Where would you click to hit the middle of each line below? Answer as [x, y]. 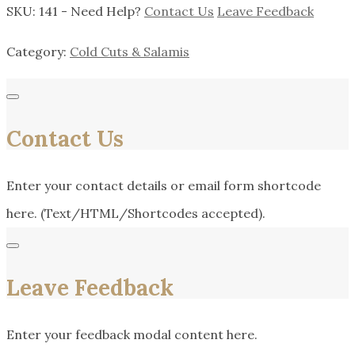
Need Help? [107, 11]
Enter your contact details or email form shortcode [164, 186]
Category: [38, 52]
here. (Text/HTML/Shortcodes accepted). [136, 214]
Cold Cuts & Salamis [130, 52]
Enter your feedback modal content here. [132, 335]
